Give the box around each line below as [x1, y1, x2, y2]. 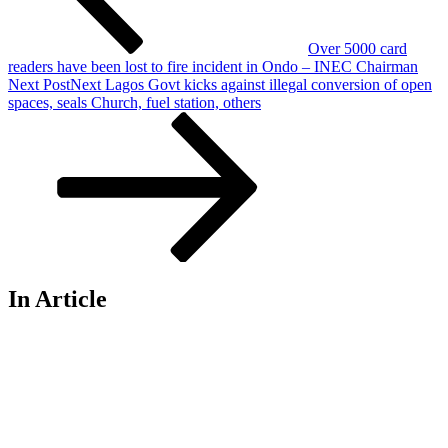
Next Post [8, 75, 70, 93]
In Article [8, 285, 107, 312]
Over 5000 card [308, 39, 407, 57]
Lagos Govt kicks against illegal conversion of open [105, 75, 432, 93]
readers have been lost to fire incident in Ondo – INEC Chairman [8, 57, 418, 75]
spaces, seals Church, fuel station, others [8, 93, 261, 111]
